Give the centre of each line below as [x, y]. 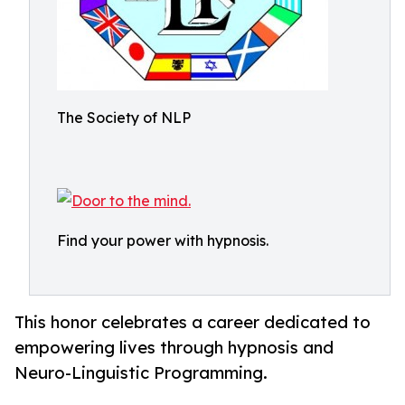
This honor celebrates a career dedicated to [193, 322]
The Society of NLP [124, 118]
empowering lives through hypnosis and [174, 348]
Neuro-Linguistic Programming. [141, 373]
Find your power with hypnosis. [163, 240]
